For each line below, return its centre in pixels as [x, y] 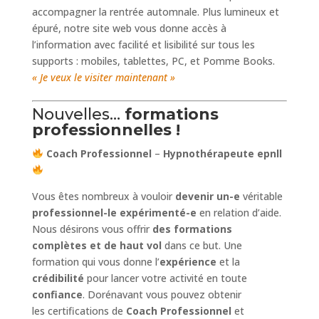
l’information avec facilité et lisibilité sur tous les [143, 44]
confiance [57, 294]
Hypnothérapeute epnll [224, 153]
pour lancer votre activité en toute [167, 278]
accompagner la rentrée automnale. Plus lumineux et [155, 11]
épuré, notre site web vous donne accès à [129, 28]
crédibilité [59, 278]
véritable [261, 196]
